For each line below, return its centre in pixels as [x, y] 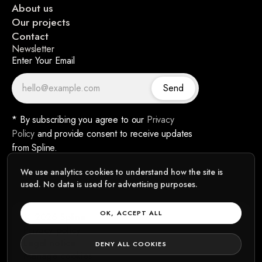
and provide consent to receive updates [114, 133]
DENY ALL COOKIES [131, 244]
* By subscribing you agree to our [79, 119]
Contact [30, 36]
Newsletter [33, 49]
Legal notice [50, 243]
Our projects [41, 22]
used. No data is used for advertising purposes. [109, 184]
